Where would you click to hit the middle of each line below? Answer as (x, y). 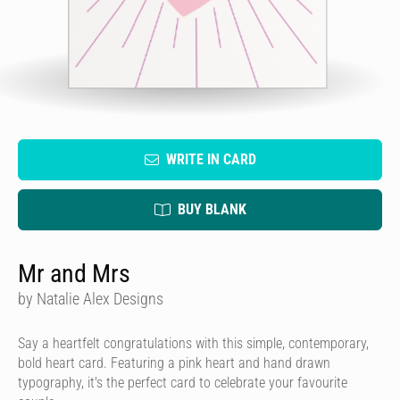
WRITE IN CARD (211, 159)
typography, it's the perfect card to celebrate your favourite (183, 383)
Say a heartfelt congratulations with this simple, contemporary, (193, 343)
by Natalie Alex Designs (91, 299)
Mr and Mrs (74, 274)
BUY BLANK (212, 209)
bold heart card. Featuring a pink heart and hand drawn (174, 363)
